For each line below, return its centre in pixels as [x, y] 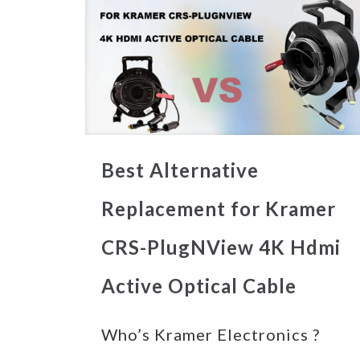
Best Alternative [180, 170]
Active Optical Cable [198, 286]
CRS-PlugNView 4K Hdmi [221, 247]
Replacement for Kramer [218, 209]
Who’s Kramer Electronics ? [210, 335]
